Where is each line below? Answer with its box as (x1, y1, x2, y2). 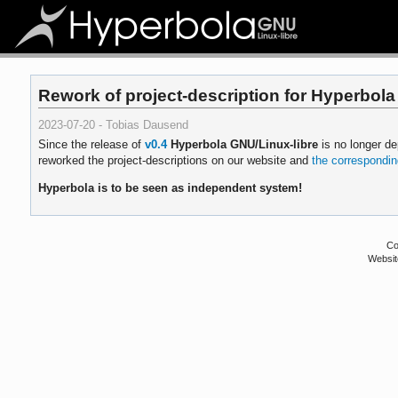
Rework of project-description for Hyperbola (38, 84, 396, 105)
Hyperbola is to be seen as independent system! (38, 180, 303, 195)
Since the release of (38, 137, 146, 151)
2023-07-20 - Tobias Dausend (38, 117, 189, 131)
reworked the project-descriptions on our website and (38, 153, 313, 167)
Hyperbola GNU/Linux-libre (171, 137, 319, 151)
